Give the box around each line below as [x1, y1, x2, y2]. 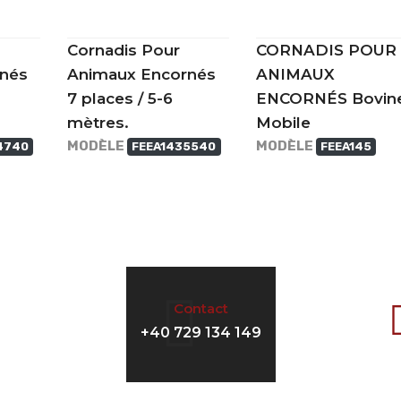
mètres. [67, 114, 130, 132]
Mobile [255, 114, 311, 132]
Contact [173, 300, 228, 318]
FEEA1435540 [132, 140, 217, 154]
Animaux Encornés [67, 65, 217, 84]
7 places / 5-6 [67, 90, 174, 108]
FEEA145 [320, 140, 371, 154]
